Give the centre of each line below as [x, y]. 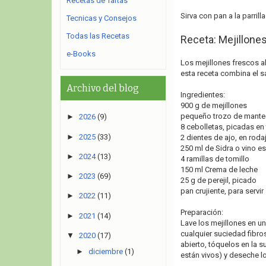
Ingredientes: [202, 95]
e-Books [81, 54]
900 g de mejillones [213, 105]
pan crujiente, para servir [222, 191]
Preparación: [202, 212]
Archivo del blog [103, 88]
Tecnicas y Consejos [102, 18]
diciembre [105, 251]
